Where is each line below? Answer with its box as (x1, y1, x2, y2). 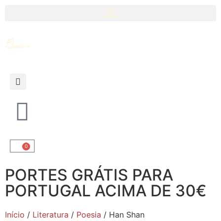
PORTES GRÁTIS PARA (5, 165, 173, 184)
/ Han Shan (101, 210, 145, 220)
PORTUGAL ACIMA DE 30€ (5, 181, 207, 200)
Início (5, 210, 25, 220)
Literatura (33, 210, 69, 220)
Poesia (76, 210, 101, 220)
